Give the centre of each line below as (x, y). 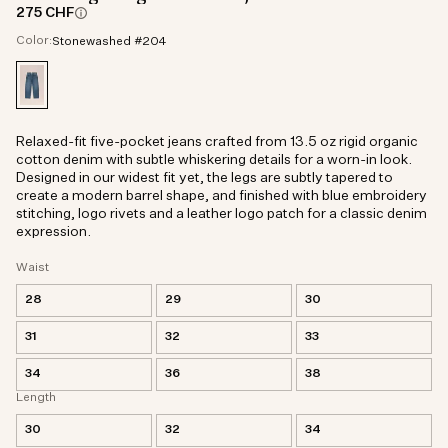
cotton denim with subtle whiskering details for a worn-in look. (214, 160)
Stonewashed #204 (109, 41)
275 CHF (45, 13)
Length (36, 398)
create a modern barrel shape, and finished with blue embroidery (221, 196)
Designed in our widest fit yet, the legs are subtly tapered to (204, 178)
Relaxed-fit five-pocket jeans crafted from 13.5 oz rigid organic (217, 142)
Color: (34, 41)
